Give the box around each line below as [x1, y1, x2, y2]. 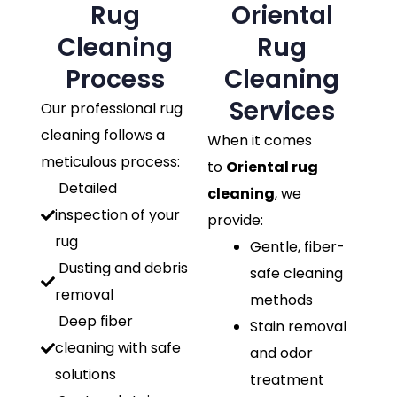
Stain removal [250, 316, 346, 337]
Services [229, 94, 335, 128]
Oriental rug [226, 157, 318, 177]
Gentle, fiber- [250, 237, 345, 257]
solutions [55, 364, 116, 385]
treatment [250, 370, 324, 390]
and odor [250, 343, 313, 363]
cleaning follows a [41, 125, 165, 145]
